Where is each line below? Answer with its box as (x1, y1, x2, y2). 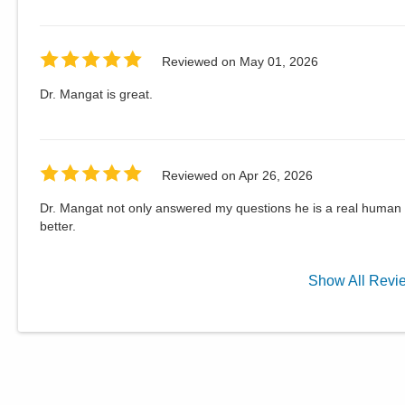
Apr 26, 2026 (239, 168, 313, 184)
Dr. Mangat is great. (40, 86, 153, 101)
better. (40, 218, 76, 233)
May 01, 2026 (240, 54, 318, 70)
